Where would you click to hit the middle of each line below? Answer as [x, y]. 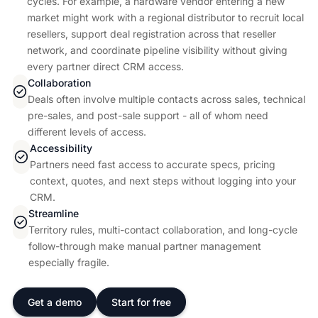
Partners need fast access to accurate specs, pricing [153, 164]
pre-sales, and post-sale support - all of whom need [148, 115]
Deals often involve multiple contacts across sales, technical [166, 99]
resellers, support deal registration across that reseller [151, 33]
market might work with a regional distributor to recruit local [165, 17]
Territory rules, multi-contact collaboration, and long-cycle [163, 229]
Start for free [141, 302]
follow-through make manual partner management [145, 246]
